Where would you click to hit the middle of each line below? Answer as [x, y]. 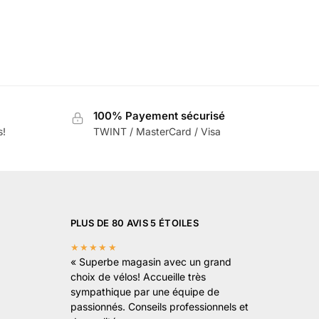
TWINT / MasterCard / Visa [157, 132]
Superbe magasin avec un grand [155, 261]
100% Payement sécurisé [159, 115]
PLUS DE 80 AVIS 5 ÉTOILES [134, 223]
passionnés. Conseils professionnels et [159, 306]
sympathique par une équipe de [145, 291]
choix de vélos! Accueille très [138, 276]
